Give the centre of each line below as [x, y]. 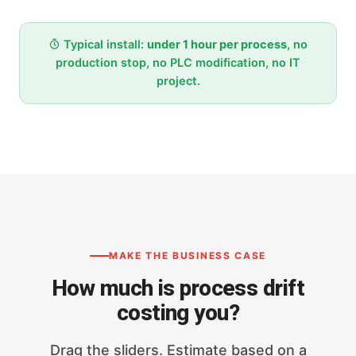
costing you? [178, 313]
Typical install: [103, 44]
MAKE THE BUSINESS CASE [188, 256]
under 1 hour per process [217, 44]
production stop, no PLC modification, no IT [178, 62]
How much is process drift [178, 288]
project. [178, 81]
